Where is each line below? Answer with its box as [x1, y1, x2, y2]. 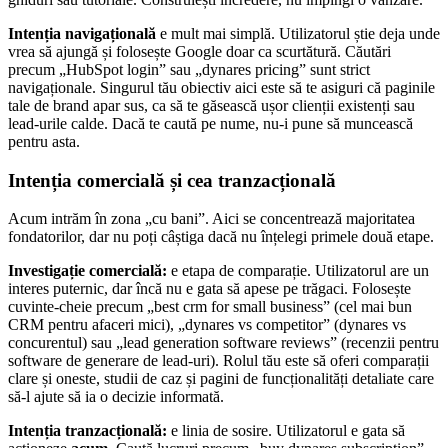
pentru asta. [8, 132, 80, 150]
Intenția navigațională [8, 24, 156, 42]
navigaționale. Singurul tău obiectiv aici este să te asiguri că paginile [8, 78, 435, 96]
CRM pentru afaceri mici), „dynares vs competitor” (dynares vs [8, 316, 406, 334]
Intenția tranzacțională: [8, 422, 167, 440]
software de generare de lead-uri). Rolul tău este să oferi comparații [8, 352, 429, 370]
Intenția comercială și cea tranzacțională [8, 169, 336, 191]
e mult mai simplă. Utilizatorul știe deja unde [156, 24, 440, 42]
